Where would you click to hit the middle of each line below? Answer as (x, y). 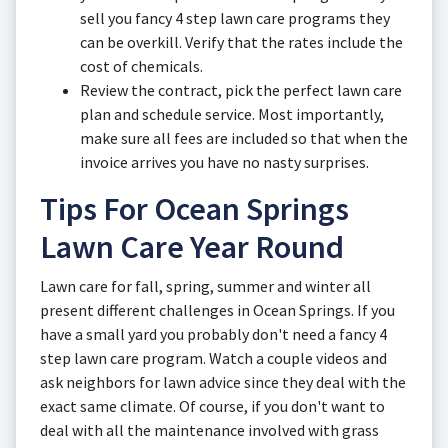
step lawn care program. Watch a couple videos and (213, 358)
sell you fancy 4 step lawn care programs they (235, 18)
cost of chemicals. (141, 66)
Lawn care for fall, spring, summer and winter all (205, 286)
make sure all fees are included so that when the (244, 138)
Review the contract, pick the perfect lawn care (241, 90)
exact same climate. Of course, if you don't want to (212, 406)
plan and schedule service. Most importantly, (232, 114)
